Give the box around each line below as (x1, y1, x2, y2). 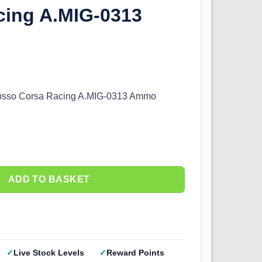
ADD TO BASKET (8, 174, 90, 185)
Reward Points (106, 248, 165, 258)
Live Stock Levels (13, 248, 84, 258)
